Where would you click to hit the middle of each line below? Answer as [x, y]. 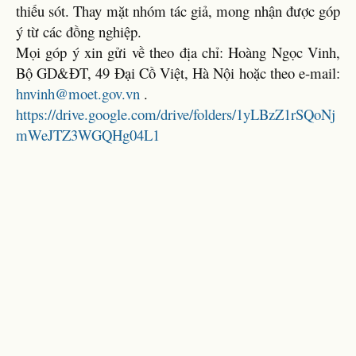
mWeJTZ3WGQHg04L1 [88, 135]
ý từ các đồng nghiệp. [79, 31]
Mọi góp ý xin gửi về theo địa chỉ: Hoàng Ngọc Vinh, [178, 52]
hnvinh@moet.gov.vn [78, 93]
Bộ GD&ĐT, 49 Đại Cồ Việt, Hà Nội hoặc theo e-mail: [178, 73]
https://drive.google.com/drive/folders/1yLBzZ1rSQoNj [176, 114]
